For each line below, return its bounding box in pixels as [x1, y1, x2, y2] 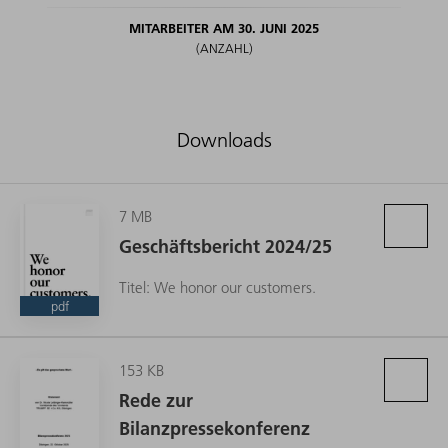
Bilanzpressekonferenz [119, 417, 310, 441]
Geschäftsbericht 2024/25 [119, 235, 332, 259]
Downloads [176, 128, 272, 153]
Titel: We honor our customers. [119, 277, 316, 297]
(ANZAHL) [195, 40, 253, 57]
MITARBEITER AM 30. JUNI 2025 [129, 20, 319, 37]
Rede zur [119, 389, 193, 413]
